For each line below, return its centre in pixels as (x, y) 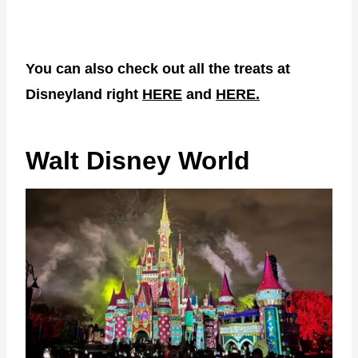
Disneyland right (84, 95)
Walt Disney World (138, 161)
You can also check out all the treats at (158, 69)
